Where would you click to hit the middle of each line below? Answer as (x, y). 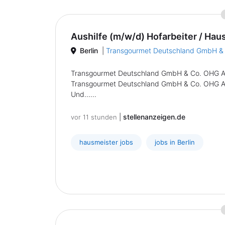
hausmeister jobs (106, 142)
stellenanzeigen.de (154, 117)
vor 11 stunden (94, 117)
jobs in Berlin (175, 142)
